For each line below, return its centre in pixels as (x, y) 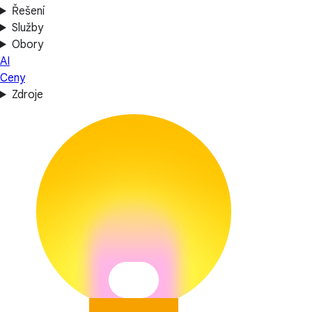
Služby (27, 28)
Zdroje (27, 95)
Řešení (28, 11)
